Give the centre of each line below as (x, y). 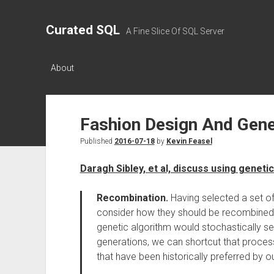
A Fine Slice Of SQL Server (175, 31)
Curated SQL (83, 30)
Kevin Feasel (189, 141)
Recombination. (132, 198)
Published (97, 141)
